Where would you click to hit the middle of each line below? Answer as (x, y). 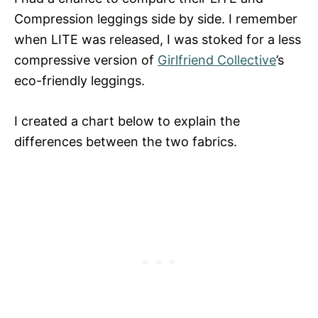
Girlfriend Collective (217, 60)
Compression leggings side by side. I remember (156, 18)
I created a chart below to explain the (127, 121)
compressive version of (86, 60)
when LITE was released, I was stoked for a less (158, 39)
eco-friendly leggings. (79, 80)
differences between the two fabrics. (126, 141)
